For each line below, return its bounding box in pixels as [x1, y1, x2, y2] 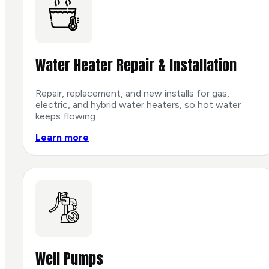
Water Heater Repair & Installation [35, 54, 237, 76]
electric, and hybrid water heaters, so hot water [35, 98, 241, 110]
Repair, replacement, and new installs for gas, [35, 87, 229, 99]
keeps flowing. [35, 110, 97, 122]
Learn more [35, 131, 89, 143]
